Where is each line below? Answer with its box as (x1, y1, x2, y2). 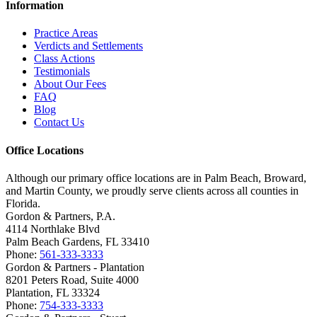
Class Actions (34, 52, 95, 65)
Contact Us (34, 116, 84, 129)
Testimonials (34, 65, 90, 78)
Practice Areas (34, 27, 98, 40)
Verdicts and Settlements (34, 40, 143, 52)
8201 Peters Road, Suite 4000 (6, 273, 139, 286)
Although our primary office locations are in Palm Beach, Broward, (6, 171, 306, 184)
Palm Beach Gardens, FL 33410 (6, 235, 149, 248)
